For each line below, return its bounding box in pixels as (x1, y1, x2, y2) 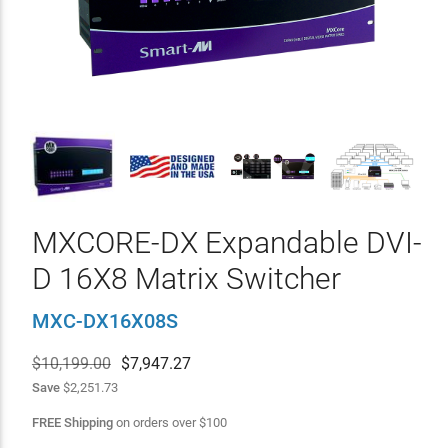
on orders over (112, 415, 199, 430)
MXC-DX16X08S (31, 309, 178, 333)
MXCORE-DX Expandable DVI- (31, 225, 422, 260)
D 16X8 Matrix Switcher (31, 261, 341, 296)
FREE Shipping (31, 415, 113, 430)
